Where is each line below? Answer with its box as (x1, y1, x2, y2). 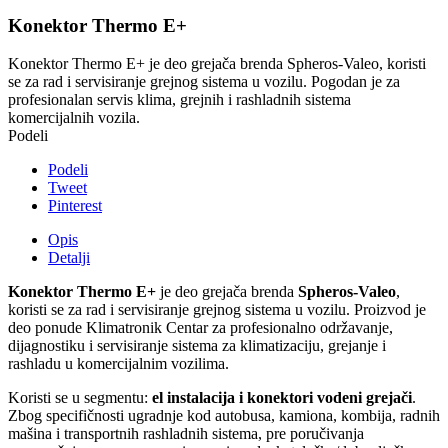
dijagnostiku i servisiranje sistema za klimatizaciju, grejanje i (8, 337, 386, 355)
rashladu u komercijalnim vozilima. (8, 355, 229, 373)
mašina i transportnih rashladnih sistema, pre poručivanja (8, 425, 364, 443)
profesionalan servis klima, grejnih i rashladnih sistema (8, 91, 351, 109)
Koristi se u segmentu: (8, 389, 152, 407)
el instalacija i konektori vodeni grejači (152, 389, 412, 407)
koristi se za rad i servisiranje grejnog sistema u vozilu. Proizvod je (8, 301, 426, 319)
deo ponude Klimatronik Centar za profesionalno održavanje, (8, 319, 393, 337)
